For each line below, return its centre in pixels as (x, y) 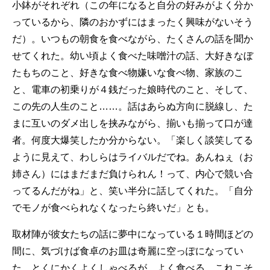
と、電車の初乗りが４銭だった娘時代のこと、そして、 (133, 89)
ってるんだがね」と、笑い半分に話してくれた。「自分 (133, 190)
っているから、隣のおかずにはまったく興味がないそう (133, 22)
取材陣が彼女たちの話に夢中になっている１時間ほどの (133, 234)
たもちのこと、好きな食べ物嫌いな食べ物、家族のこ (128, 72)
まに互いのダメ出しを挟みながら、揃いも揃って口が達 (133, 123)
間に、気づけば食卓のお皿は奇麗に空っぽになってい (128, 251)
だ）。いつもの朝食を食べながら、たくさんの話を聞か (133, 39)
